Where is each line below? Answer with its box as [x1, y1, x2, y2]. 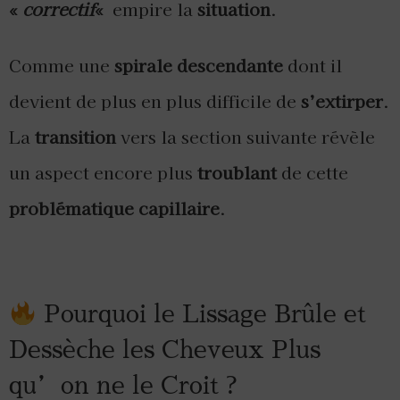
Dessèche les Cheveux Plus [9, 338, 321, 362]
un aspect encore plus [9, 160, 197, 186]
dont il [283, 53, 342, 79]
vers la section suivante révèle [116, 124, 375, 150]
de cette [277, 160, 348, 186]
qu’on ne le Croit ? [9, 374, 237, 398]
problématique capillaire [9, 196, 220, 221]
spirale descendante [114, 53, 283, 79]
